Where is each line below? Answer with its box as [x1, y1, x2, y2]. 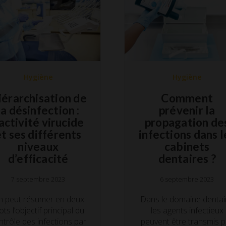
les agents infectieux [150, 204, 223, 216]
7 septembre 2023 [11, 175, 66, 184]
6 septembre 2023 [160, 175, 214, 184]
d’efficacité [8, 151, 69, 165]
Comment [161, 91, 213, 105]
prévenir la [159, 103, 215, 117]
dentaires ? [158, 151, 216, 165]
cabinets [164, 139, 210, 153]
